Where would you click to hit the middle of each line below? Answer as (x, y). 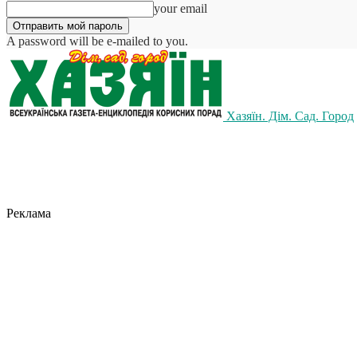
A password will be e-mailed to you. (97, 41)
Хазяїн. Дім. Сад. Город (290, 116)
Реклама (29, 213)
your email (180, 8)
